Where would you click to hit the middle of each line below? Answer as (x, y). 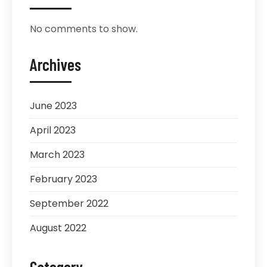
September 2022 (69, 204)
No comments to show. (84, 29)
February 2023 (63, 179)
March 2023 (57, 155)
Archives (55, 64)
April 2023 (53, 130)
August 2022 (58, 228)
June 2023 (53, 106)
